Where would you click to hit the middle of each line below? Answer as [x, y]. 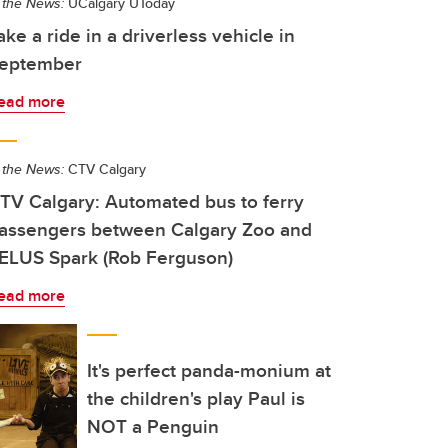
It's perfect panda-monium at [209, 370]
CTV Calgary [105, 169]
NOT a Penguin [153, 426]
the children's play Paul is [196, 398]
